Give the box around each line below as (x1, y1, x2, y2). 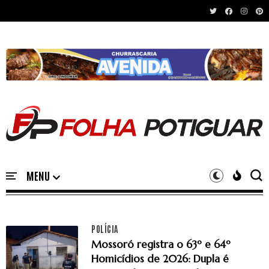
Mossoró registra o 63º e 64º (91, 237, 231, 251)
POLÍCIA (91, 223, 118, 234)
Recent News (6, 2, 85, 17)
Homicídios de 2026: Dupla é (91, 252, 229, 265)
